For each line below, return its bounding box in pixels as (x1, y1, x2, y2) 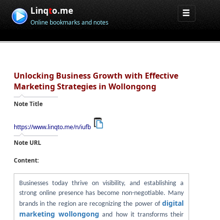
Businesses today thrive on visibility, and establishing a (19, 180, 184, 187)
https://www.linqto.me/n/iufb (14, 123, 91, 131)
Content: (14, 156, 39, 165)
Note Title (14, 100, 43, 108)
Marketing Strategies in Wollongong (14, 81, 156, 92)
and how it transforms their (99, 211, 184, 219)
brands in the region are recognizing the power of (19, 200, 162, 208)
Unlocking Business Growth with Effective (14, 70, 178, 81)
